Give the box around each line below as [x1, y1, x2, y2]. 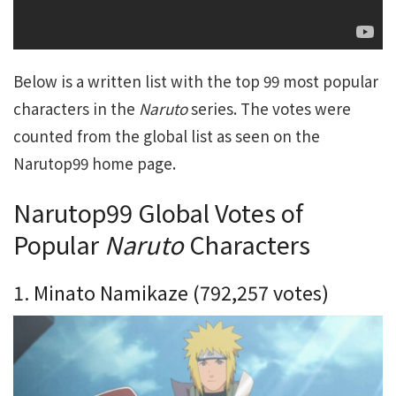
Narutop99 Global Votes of [13, 194, 303, 231]
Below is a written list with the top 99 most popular [13, 69, 378, 92]
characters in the [13, 96, 139, 119]
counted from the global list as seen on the [13, 124, 320, 147]
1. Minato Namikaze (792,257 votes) [13, 278, 329, 306]
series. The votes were [187, 96, 351, 119]
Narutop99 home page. [13, 151, 176, 174]
